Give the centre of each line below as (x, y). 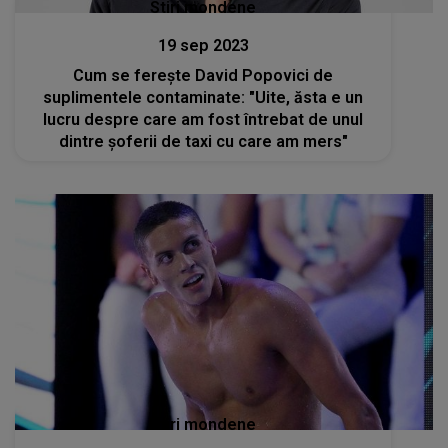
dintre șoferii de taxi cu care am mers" (203, 141)
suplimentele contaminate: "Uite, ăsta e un (203, 97)
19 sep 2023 (203, 45)
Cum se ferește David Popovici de (203, 75)
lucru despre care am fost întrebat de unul (203, 119)
